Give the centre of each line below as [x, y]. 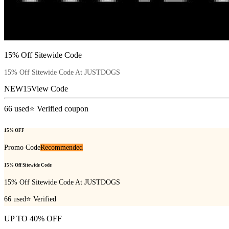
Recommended [62, 147]
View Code [50, 89]
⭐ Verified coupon [59, 109]
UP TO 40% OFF [33, 218]
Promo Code [22, 147]
